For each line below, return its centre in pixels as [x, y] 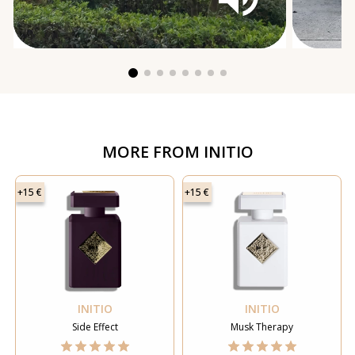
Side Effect [95, 327]
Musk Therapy [262, 327]
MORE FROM [151, 152]
